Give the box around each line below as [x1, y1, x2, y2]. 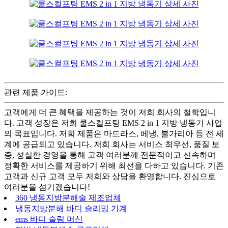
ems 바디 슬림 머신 [15, 215, 83, 224]
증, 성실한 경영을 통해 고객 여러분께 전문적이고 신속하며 [4, 151, 216, 160]
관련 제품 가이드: [4, 88, 67, 97]
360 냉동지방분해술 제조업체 [15, 193, 121, 203]
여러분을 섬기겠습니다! [4, 183, 90, 192]
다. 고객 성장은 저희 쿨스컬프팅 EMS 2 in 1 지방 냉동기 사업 [4, 119, 222, 128]
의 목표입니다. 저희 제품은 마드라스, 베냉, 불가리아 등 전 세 [4, 129, 224, 138]
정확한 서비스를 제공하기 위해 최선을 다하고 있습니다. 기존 [4, 161, 224, 170]
